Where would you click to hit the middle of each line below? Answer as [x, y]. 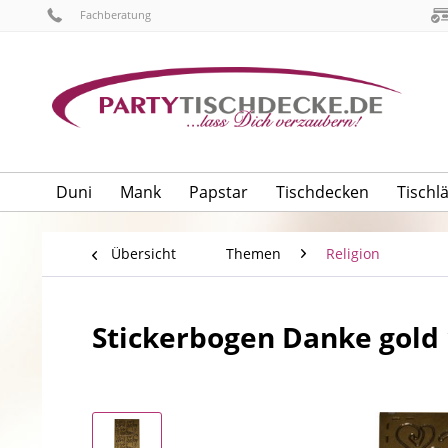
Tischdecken [322, 192]
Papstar [218, 192]
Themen [253, 254]
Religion [353, 254]
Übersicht [143, 254]
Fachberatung [114, 14]
